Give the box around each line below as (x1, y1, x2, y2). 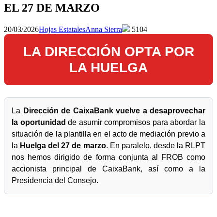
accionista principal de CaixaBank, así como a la (12, 164, 205, 173)
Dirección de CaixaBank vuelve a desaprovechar (23, 106, 205, 115)
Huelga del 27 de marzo (20, 141, 106, 150)
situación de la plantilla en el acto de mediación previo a (12, 129, 205, 138)
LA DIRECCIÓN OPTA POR (23, 44, 194, 59)
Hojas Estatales (39, 25, 85, 33)
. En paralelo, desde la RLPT (106, 141, 206, 150)
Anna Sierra (85, 25, 122, 33)
